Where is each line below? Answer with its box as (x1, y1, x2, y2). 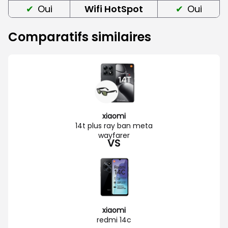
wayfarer (98, 130, 130, 140)
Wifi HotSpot (84, 2, 143, 15)
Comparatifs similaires (8, 28, 151, 45)
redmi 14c (97, 214, 131, 225)
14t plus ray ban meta (75, 120, 153, 131)
